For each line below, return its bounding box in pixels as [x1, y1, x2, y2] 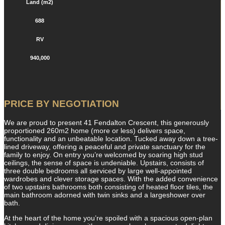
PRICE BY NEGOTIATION [4, 98, 119, 109]
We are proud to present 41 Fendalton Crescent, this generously [4, 119, 209, 127]
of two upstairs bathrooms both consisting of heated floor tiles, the [4, 183, 213, 191]
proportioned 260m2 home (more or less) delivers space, [4, 127, 185, 135]
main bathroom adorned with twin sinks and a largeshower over [4, 191, 205, 199]
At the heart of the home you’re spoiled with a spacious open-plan [4, 214, 212, 222]
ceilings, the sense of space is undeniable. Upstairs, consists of [4, 159, 204, 167]
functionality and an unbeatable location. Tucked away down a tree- [4, 135, 218, 143]
